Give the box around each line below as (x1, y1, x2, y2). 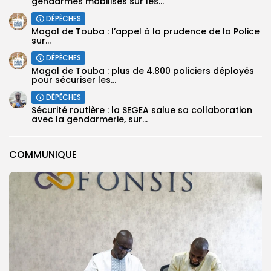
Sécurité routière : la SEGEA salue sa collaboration (31, 104, 252, 117)
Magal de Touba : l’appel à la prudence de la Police (31, 25, 260, 38)
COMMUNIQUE (9, 148, 77, 162)
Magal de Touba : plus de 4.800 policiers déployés (31, 65, 254, 77)
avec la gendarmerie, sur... (31, 113, 148, 126)
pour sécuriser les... (31, 74, 116, 87)
